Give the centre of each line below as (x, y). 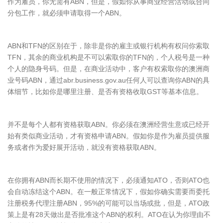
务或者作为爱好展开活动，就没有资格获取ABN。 (84, 147)
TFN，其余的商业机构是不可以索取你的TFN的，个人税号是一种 (109, 57)
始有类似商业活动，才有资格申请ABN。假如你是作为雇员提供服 (109, 136)
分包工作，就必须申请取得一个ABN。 (67, 13)
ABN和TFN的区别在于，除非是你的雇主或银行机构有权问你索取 (109, 46)
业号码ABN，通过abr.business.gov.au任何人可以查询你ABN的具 (109, 80)
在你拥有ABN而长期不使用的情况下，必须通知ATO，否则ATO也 (109, 180)
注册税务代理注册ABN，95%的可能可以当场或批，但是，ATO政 (109, 203)
